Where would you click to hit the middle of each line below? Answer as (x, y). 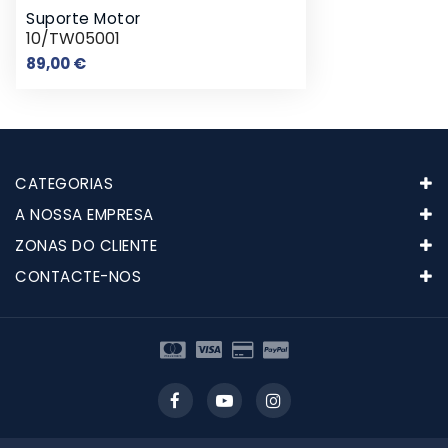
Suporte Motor (83, 18)
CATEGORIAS (64, 183)
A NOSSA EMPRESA (84, 214)
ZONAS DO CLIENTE (86, 245)
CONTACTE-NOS (78, 276)
